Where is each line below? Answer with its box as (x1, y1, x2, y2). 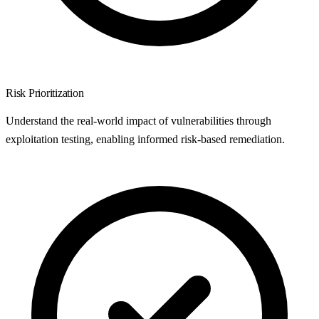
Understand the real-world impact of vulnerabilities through (6, 115, 271, 127)
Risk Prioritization (6, 87, 84, 100)
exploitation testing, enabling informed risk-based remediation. (6, 133, 285, 146)
